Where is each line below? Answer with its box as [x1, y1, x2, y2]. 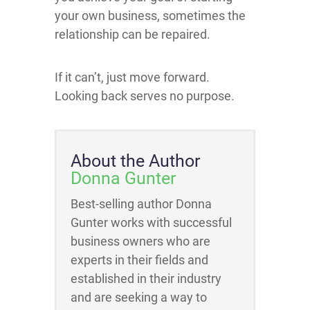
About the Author [71, 151, 200, 171]
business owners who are [71, 234, 210, 248]
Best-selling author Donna [71, 197, 212, 211]
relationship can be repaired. [55, 27, 210, 42]
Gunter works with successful [71, 215, 232, 230]
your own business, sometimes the [55, 8, 246, 23]
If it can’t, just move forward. [55, 70, 212, 84]
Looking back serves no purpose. [55, 89, 235, 103]
